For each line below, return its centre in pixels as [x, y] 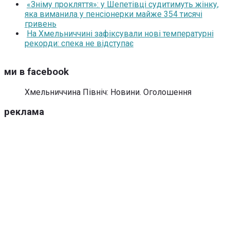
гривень [41, 24]
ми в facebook [36, 72]
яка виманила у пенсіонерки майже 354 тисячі [113, 14]
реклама [24, 112]
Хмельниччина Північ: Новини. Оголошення [108, 92]
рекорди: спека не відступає [79, 44]
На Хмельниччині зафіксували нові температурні [120, 34]
